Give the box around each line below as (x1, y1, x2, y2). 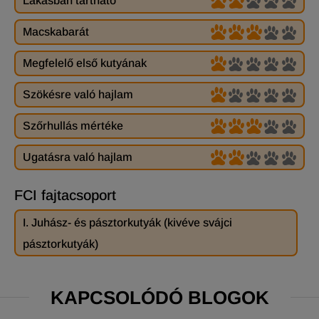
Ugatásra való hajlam (23, 150, 132, 163)
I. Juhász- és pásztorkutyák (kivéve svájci (23, 216, 232, 229)
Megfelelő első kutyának (23, 56, 147, 69)
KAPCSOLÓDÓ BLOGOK (50, 286, 269, 308)
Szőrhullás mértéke (23, 119, 123, 132)
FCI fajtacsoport (14, 187, 116, 203)
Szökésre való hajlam (23, 88, 133, 100)
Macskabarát (23, 25, 89, 38)
